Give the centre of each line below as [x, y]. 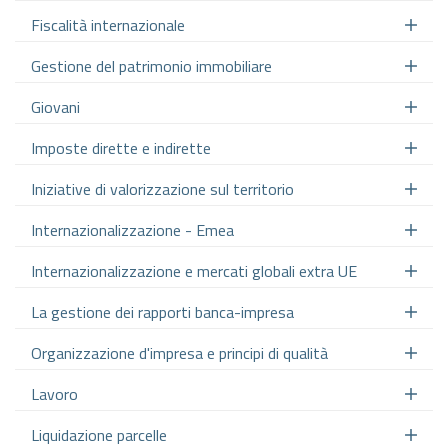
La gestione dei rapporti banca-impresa [162, 311]
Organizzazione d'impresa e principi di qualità [179, 352]
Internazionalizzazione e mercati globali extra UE [194, 270]
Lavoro [54, 393]
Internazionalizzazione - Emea [132, 229]
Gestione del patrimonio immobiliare [151, 65]
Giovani [55, 106]
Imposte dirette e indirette [121, 147]
